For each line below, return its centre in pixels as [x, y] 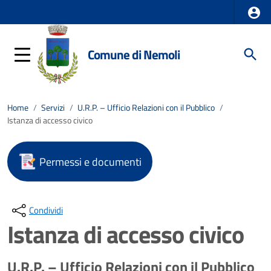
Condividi [46, 210]
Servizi [53, 108]
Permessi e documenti [90, 162]
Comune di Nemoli [134, 54]
